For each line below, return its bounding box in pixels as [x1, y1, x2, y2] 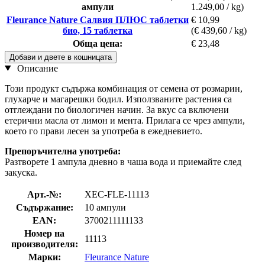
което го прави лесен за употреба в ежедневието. [5, 125, 202, 136]
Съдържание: [15, 202, 73, 212]
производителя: [11, 238, 78, 249]
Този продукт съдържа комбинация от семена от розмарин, [5, 83, 243, 93]
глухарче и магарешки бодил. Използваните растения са [5, 93, 232, 104]
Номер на [24, 228, 64, 238]
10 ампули [85, 202, 126, 212]
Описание [14, 63, 58, 73]
